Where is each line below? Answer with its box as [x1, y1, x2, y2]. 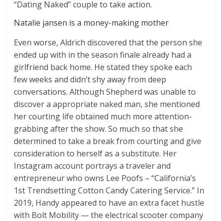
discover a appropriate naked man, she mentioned [14, 99, 200, 110]
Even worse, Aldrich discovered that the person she [14, 37, 203, 48]
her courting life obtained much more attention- [14, 111, 192, 122]
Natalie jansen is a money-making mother [14, 17, 169, 29]
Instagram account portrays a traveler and [14, 160, 171, 172]
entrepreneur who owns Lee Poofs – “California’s [14, 173, 196, 184]
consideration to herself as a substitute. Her [14, 148, 177, 159]
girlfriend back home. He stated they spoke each [14, 62, 192, 73]
